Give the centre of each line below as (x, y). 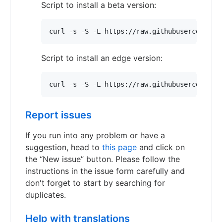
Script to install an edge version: (102, 58)
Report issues (58, 115)
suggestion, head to (64, 147)
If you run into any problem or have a (95, 135)
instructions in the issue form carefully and (105, 171)
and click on (161, 147)
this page (119, 147)
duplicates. (46, 194)
